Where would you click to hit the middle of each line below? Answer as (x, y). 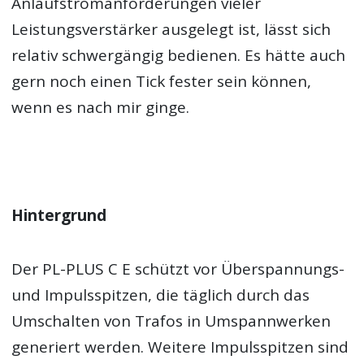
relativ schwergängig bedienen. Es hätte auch (179, 56)
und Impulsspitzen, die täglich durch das (161, 295)
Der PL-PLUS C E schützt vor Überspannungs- (178, 269)
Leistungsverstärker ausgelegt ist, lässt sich (171, 30)
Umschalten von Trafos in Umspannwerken (171, 321)
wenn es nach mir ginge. (101, 108)
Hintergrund (59, 215)
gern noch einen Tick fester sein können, (162, 82)
